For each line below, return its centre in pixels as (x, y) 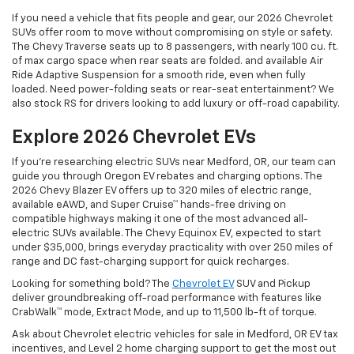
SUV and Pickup (272, 284)
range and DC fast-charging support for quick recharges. (151, 262)
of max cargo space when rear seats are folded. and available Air (168, 62)
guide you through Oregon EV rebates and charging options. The (167, 177)
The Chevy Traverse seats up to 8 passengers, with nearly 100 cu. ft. (175, 47)
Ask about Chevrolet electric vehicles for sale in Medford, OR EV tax (175, 335)
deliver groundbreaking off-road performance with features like (167, 299)
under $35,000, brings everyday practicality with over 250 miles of (172, 248)
